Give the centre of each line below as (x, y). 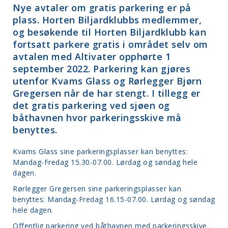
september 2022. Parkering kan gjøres (102, 69)
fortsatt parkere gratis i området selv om (110, 44)
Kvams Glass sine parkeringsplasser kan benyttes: (100, 151)
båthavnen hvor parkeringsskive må (97, 118)
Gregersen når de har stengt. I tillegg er (107, 93)
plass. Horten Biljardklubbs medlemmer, (107, 20)
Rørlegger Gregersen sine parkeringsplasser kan (97, 189)
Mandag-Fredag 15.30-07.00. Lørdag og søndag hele (105, 162)
